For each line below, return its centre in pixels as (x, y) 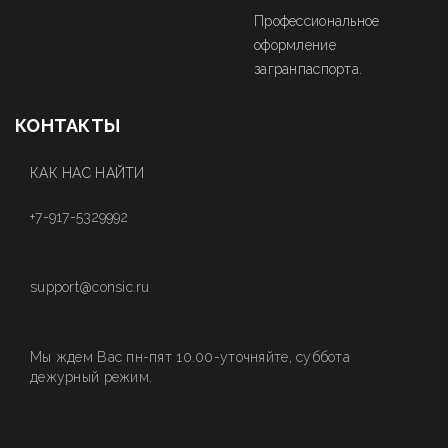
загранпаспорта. (308, 69)
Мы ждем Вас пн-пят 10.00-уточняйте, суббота (190, 357)
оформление (295, 45)
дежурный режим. (91, 377)
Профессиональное (317, 21)
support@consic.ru (90, 287)
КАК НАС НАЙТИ (87, 173)
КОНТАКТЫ (68, 125)
